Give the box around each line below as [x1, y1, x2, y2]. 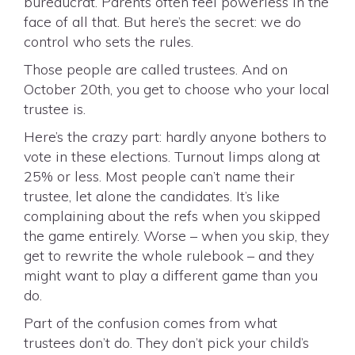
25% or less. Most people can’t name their [24, 167, 295, 185]
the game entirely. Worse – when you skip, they [24, 227, 329, 245]
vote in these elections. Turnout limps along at [24, 147, 320, 166]
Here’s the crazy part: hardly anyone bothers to [24, 128, 326, 146]
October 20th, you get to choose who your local [24, 80, 330, 98]
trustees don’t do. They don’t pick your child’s [24, 334, 309, 352]
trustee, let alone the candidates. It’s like [24, 187, 280, 205]
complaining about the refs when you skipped [24, 207, 320, 225]
